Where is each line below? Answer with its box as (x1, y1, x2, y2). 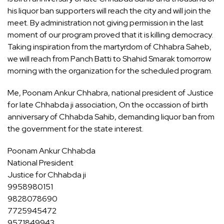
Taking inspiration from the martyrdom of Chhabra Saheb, (7, 41, 211, 52)
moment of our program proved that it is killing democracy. (7, 29, 213, 40)
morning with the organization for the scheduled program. (7, 65, 212, 76)
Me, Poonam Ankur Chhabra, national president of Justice (7, 87, 213, 98)
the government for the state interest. (7, 123, 143, 134)
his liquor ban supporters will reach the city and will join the (7, 5, 211, 16)
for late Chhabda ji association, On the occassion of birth (7, 99, 208, 110)
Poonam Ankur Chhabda (7, 145, 95, 156)
